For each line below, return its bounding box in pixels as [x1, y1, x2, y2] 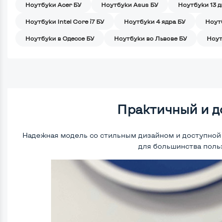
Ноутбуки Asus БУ [101, 1, 158, 8]
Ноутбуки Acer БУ [25, 1, 81, 8]
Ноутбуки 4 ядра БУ [124, 18, 185, 25]
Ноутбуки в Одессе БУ [25, 35, 94, 42]
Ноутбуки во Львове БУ [114, 35, 187, 42]
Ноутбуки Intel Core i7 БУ [25, 18, 104, 25]
